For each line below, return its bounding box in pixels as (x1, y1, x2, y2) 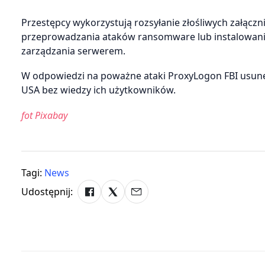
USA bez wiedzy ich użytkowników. (21, 83, 176, 97)
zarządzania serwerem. (21, 44, 125, 58)
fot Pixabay (21, 108, 67, 122)
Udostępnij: (21, 185, 73, 198)
